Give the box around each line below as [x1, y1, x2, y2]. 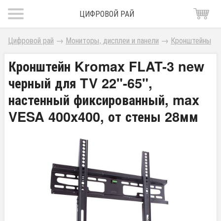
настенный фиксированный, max [8, 90, 199, 109]
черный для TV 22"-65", [8, 73, 152, 92]
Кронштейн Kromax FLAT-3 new [8, 56, 204, 75]
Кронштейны [171, 35, 211, 46]
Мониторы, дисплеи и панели [66, 35, 159, 46]
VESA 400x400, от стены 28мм [8, 107, 198, 126]
